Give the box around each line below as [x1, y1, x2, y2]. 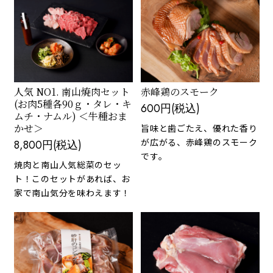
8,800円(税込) [14, 136, 82, 153]
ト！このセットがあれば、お [14, 172, 131, 185]
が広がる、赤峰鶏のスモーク [141, 136, 258, 148]
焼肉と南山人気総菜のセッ [14, 158, 122, 171]
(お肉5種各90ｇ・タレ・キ [14, 96, 132, 111]
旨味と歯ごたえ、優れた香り [141, 122, 258, 134]
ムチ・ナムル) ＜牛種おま [14, 108, 127, 123]
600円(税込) [141, 100, 200, 116]
